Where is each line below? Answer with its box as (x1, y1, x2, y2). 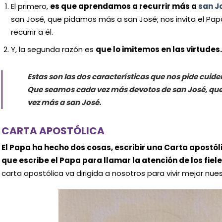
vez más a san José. (27, 97, 102, 108)
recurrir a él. (11, 26, 54, 37)
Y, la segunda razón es (11, 44, 96, 55)
